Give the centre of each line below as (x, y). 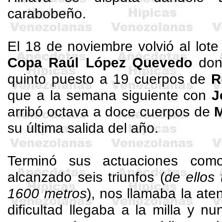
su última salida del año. (83, 128)
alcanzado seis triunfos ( (86, 177)
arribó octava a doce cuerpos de (111, 111)
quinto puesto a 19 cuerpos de (109, 79)
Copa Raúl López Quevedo (100, 62)
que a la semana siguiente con (110, 95)
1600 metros (47, 193)
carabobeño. (47, 13)
